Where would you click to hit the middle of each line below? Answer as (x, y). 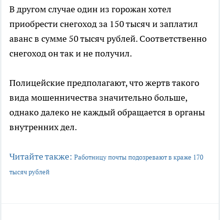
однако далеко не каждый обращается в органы (107, 112)
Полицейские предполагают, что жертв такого (104, 83)
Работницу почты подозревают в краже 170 (139, 157)
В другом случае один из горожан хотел (90, 9)
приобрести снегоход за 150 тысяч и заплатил (104, 24)
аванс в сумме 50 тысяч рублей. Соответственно (108, 39)
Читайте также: (42, 156)
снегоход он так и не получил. (71, 53)
